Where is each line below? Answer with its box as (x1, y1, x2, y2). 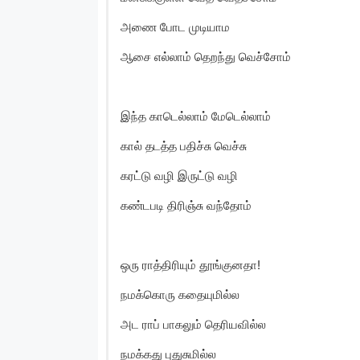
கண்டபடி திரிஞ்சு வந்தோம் (121, 197, 252, 213)
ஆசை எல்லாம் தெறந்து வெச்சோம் (121, 48, 291, 64)
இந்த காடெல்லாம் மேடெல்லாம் (121, 108, 271, 124)
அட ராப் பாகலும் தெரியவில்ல (121, 316, 266, 332)
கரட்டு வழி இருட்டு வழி (121, 167, 238, 183)
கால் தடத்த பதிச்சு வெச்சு (121, 137, 247, 153)
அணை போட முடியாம (121, 18, 230, 35)
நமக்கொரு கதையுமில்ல (121, 286, 239, 302)
